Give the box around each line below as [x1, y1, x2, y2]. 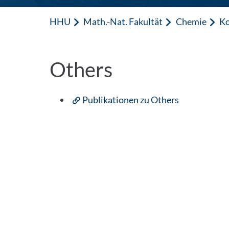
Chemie [175, 16, 207, 27]
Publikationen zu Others [82, 94, 179, 105]
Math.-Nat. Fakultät [83, 16, 163, 27]
